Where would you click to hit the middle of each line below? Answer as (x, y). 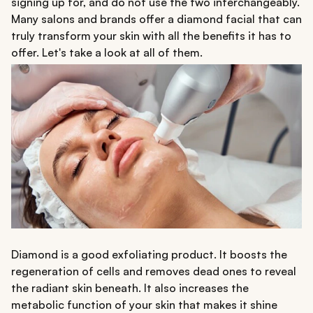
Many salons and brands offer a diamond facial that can (156, 19)
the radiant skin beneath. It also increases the (130, 287)
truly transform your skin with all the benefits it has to (151, 36)
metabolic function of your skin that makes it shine (144, 304)
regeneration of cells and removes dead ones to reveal (154, 271)
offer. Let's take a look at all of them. (107, 53)
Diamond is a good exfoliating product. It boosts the (149, 254)
